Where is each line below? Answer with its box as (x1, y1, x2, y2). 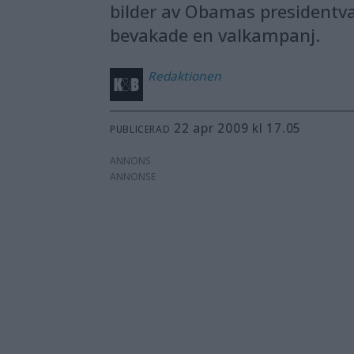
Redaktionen (148, 68, 222, 85)
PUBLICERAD (110, 122, 171, 136)
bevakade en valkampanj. (110, 22, 321, 47)
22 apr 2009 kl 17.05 (181, 120, 302, 137)
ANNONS (110, 154, 152, 168)
